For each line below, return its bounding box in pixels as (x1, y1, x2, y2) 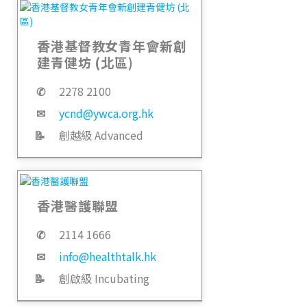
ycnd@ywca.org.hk (59, 105, 153, 122)
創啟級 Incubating (59, 269, 149, 286)
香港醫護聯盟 (37, 195, 119, 214)
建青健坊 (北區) (37, 53, 134, 72)
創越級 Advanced (59, 127, 143, 144)
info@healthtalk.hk (59, 247, 156, 265)
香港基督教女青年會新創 (37, 36, 187, 56)
